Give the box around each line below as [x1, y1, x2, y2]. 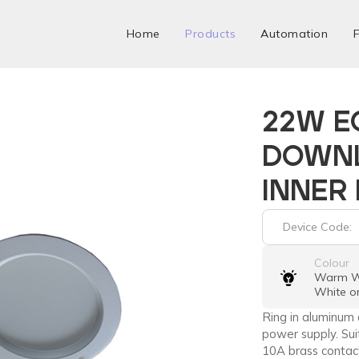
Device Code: [283, 220, 356, 235]
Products [185, 26, 236, 42]
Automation [260, 26, 329, 42]
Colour [314, 255, 350, 270]
